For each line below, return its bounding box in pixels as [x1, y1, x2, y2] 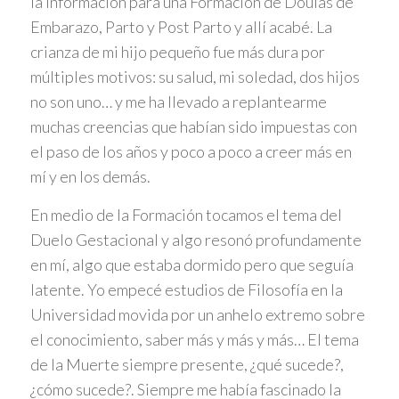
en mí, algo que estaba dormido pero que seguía [29, 255, 354, 275]
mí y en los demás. [29, 166, 151, 186]
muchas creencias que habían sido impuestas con [29, 116, 357, 136]
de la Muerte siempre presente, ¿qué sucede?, [29, 354, 344, 375]
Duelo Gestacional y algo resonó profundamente [29, 230, 362, 250]
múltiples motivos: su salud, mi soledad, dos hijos [29, 66, 360, 86]
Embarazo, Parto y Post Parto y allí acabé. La [29, 16, 332, 37]
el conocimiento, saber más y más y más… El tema [29, 330, 359, 350]
